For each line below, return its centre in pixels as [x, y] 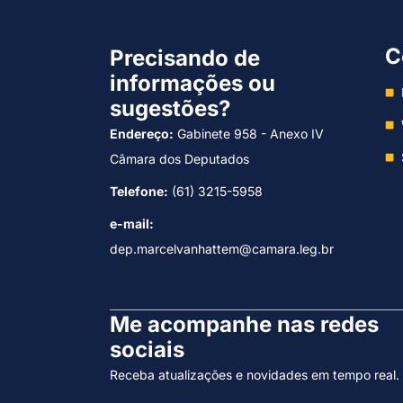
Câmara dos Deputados [179, 159]
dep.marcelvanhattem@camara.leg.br [222, 249]
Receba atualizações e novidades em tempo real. [255, 375]
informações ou [193, 83]
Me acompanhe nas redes [244, 324]
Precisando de [185, 58]
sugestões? [170, 108]
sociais [147, 349]
